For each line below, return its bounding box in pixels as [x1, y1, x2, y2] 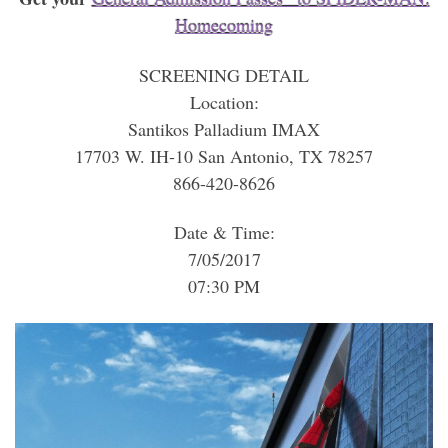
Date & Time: [173, 220, 275, 245]
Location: [189, 89, 259, 114]
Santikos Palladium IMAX [128, 116, 320, 141]
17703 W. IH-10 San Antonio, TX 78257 [75, 143, 373, 168]
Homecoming [175, 13, 273, 38]
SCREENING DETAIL [139, 62, 309, 87]
